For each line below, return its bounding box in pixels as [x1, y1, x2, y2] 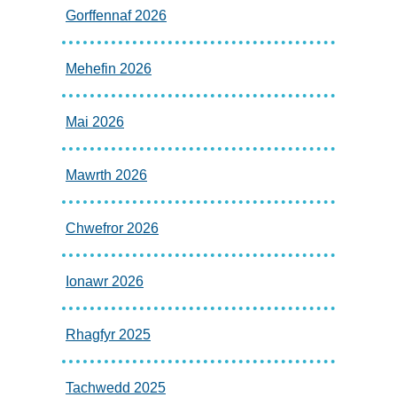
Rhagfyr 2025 [66, 326, 151, 342]
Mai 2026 [66, 113, 124, 129]
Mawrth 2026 [66, 167, 147, 183]
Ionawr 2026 [66, 273, 144, 289]
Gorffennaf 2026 [66, 7, 167, 23]
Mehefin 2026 [66, 60, 152, 76]
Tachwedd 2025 [66, 379, 166, 395]
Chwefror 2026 [66, 220, 159, 236]
